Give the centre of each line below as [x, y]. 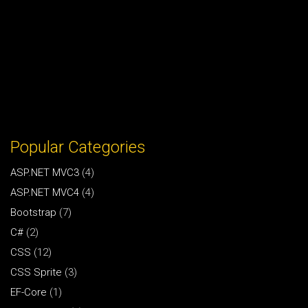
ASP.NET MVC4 [45, 192]
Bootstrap [33, 212]
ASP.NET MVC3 [45, 172]
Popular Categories [78, 147]
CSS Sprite [36, 272]
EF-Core [29, 292]
